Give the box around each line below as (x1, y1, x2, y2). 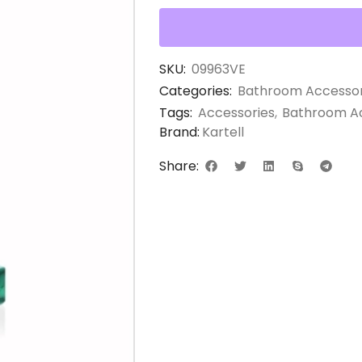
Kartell (202, 123, 244, 141)
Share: (159, 157, 199, 175)
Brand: (159, 123, 200, 141)
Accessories (198, 103, 275, 122)
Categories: (159, 81, 232, 100)
